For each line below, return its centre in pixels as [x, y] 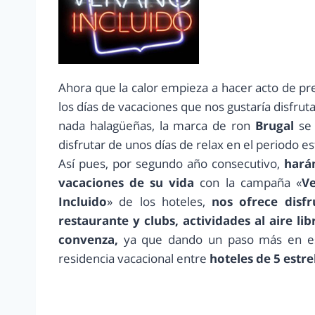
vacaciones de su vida [127, 183]
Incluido [83, 202]
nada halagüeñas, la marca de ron [157, 126]
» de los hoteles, [156, 202]
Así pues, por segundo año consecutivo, [172, 164]
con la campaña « [248, 183]
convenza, [88, 240]
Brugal [274, 126]
